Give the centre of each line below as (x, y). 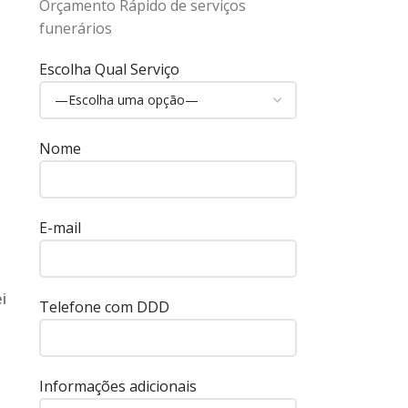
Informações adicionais (117, 386)
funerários (75, 28)
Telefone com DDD (104, 306)
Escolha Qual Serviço (109, 69)
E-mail (60, 227)
